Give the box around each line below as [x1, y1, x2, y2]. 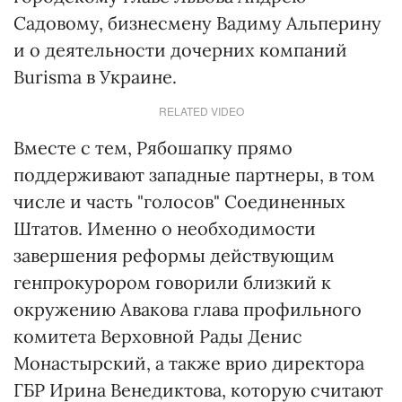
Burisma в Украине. [13, 66, 177, 89]
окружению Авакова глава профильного [13, 298, 362, 321]
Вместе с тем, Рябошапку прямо [13, 136, 293, 160]
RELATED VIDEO [158, 103, 244, 119]
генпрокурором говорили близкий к [13, 271, 331, 294]
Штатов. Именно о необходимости [13, 217, 316, 240]
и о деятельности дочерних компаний [13, 39, 347, 62]
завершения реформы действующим [13, 244, 335, 267]
